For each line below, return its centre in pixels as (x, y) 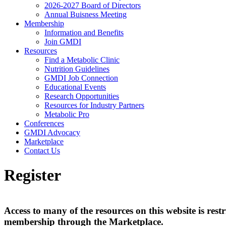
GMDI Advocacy (52, 132)
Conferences (44, 123)
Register (33, 175)
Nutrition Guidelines (77, 69)
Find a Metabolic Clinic (82, 60)
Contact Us (42, 151)
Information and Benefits (84, 33)
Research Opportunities (82, 96)
